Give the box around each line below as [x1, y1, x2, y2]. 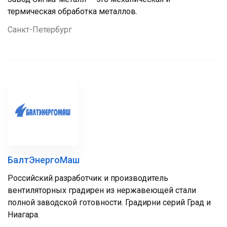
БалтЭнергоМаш [8, 155, 80, 165]
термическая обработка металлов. [8, 7, 137, 16]
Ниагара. [8, 210, 42, 219]
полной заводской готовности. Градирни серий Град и [8, 198, 211, 207]
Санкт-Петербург [8, 25, 72, 34]
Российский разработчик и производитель [8, 173, 168, 183]
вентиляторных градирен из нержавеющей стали [8, 185, 196, 195]
